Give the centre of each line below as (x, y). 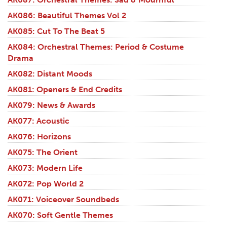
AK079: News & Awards (51, 105)
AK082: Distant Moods (50, 74)
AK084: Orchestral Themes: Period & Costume (96, 47)
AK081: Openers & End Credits (65, 90)
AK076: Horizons (39, 137)
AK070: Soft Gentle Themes (60, 215)
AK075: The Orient (43, 153)
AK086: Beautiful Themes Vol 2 (67, 16)
